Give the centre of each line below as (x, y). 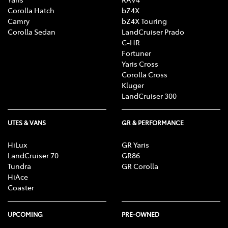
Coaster (21, 188)
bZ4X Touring (144, 21)
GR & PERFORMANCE (153, 123)
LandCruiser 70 (33, 155)
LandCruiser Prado (153, 32)
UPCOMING (25, 215)
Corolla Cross (145, 75)
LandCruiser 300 (149, 96)
